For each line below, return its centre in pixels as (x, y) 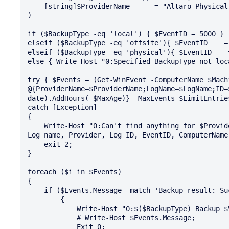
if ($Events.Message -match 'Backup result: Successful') (36, 190)
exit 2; (36, 144)
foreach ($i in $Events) (75, 171)
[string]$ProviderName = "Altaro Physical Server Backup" (36, 6)
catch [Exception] (62, 107)
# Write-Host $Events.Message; (52, 217)
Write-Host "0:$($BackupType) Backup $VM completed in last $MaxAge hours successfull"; (52, 208)
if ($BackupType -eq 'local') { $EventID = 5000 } (126, 33)
